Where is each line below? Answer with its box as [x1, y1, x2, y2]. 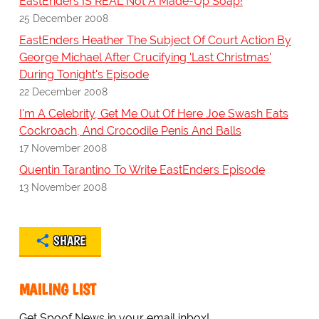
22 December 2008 [19, 85, 108, 98]
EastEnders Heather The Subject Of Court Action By [19, 33, 291, 48]
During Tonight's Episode [19, 68, 149, 82]
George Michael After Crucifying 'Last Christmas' [19, 51, 271, 65]
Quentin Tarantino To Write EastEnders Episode [19, 163, 265, 177]
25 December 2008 [19, 12, 108, 25]
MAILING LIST [19, 280, 96, 300]
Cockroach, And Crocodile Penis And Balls [19, 124, 241, 138]
